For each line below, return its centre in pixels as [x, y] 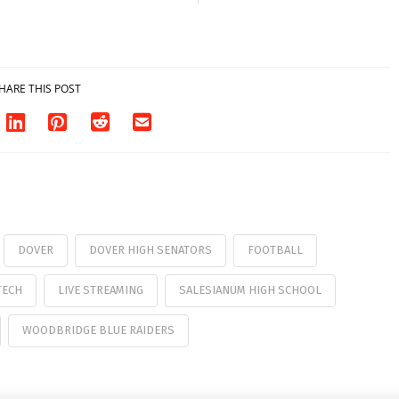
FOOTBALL [275, 250]
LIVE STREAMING [100, 289]
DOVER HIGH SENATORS [150, 250]
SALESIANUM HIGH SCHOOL [250, 289]
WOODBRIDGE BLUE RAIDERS [98, 330]
